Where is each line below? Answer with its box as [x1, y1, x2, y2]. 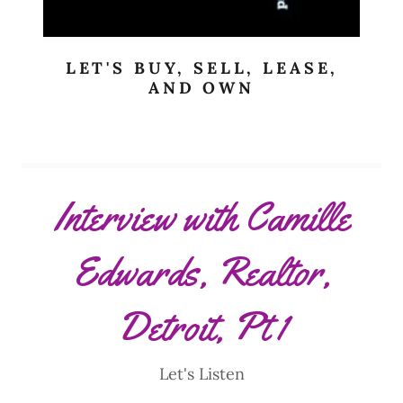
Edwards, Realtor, [72, 246, 331, 297]
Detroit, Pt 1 [117, 300, 286, 352]
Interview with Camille [53, 191, 350, 242]
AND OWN [148, 76, 255, 98]
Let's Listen [158, 363, 245, 384]
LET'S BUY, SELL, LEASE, [65, 57, 339, 78]
